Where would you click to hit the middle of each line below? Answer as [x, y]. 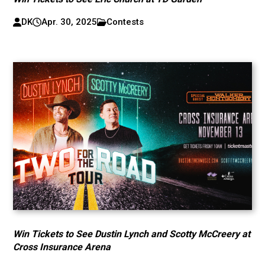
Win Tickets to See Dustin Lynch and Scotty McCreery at [132, 234]
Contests [125, 22]
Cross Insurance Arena [62, 247]
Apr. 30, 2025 [69, 22]
